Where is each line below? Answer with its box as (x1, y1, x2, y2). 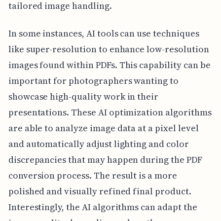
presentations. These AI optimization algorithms (8, 106, 212, 118)
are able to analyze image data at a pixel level (8, 121, 199, 134)
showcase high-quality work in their (8, 90, 159, 103)
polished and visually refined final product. (8, 184, 191, 197)
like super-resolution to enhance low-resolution (8, 42, 209, 55)
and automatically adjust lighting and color (8, 137, 189, 150)
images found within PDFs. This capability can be (8, 58, 211, 71)
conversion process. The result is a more (8, 169, 177, 182)
